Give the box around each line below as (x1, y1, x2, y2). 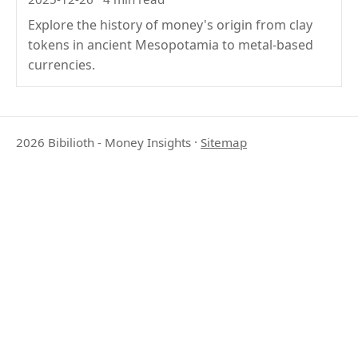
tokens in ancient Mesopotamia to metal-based (28, 35, 314, 54)
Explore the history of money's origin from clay (28, 15, 313, 34)
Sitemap (201, 134, 247, 151)
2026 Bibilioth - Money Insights (16, 134, 191, 151)
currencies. (28, 55, 96, 74)
